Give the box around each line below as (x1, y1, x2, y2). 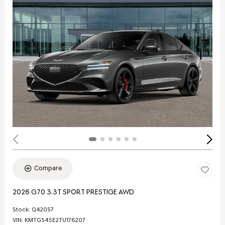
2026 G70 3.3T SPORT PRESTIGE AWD (13, 188, 134, 196)
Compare (34, 164, 62, 172)
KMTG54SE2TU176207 (25, 217, 85, 223)
